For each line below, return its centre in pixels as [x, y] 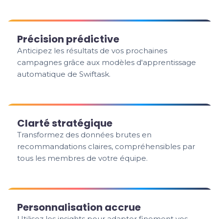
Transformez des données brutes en [85, 135]
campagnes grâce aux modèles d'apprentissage [107, 62]
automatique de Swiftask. [64, 74]
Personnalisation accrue [79, 207]
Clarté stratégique [65, 123]
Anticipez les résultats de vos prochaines [92, 51]
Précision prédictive [68, 39]
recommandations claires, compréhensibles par [106, 146]
